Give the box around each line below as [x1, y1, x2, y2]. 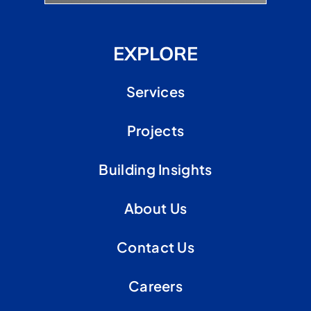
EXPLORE [113, 42, 198, 66]
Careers [128, 277, 183, 295]
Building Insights [99, 160, 212, 178]
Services [126, 83, 185, 101]
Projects [126, 121, 185, 140]
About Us [124, 199, 187, 217]
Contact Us [117, 238, 194, 256]
